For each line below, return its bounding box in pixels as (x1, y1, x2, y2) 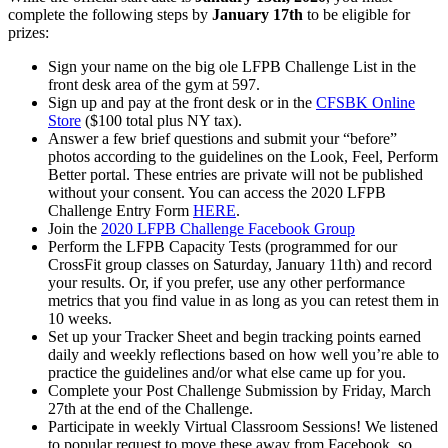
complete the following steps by (8, 5, 212, 23)
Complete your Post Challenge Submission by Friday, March (48, 381, 431, 399)
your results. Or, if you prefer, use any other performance (48, 273, 405, 291)
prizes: (8, 23, 49, 41)
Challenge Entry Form (48, 201, 193, 219)
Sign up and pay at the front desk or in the (48, 93, 316, 111)
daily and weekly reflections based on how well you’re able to (48, 345, 439, 363)
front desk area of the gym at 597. (48, 75, 260, 93)
